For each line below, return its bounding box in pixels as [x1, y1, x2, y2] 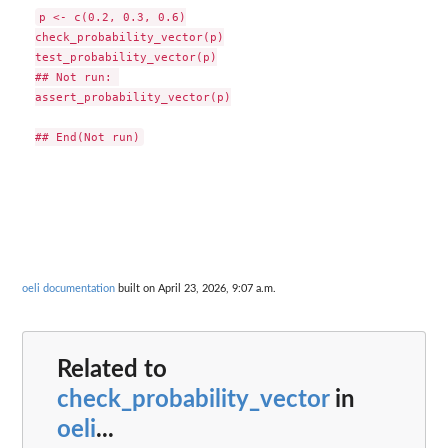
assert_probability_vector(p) [34, 90, 231, 105]
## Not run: [34, 70, 119, 85]
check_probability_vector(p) [34, 30, 224, 45]
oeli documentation [22, 282, 115, 294]
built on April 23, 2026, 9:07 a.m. [115, 282, 276, 294]
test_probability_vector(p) [34, 50, 217, 65]
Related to [57, 358, 167, 383]
